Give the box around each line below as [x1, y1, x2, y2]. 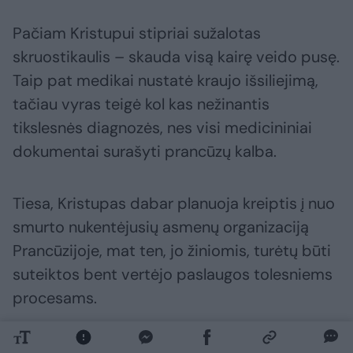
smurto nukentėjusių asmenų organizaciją [13, 216, 309, 237]
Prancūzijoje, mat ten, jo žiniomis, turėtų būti [13, 240, 331, 261]
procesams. [13, 287, 97, 308]
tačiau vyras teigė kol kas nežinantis [13, 93, 269, 114]
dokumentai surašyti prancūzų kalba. [13, 140, 277, 162]
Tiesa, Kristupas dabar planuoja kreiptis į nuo [13, 192, 335, 214]
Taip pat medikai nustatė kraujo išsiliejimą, [13, 69, 318, 91]
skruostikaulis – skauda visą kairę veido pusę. [13, 46, 340, 67]
